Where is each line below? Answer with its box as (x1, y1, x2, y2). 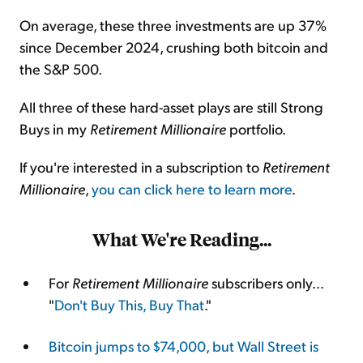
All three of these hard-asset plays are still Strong (19, 97, 323, 116)
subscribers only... (208, 272, 323, 292)
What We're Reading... (92, 227, 271, 251)
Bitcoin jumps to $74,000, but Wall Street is (49, 335, 318, 355)
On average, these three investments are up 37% (19, 15, 327, 34)
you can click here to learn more (92, 179, 292, 198)
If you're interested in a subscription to (19, 157, 263, 176)
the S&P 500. (19, 59, 102, 78)
